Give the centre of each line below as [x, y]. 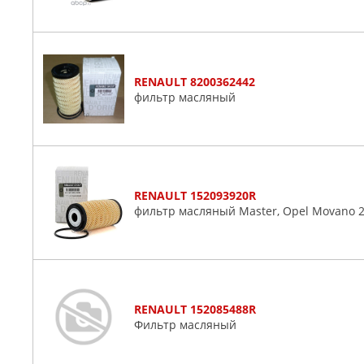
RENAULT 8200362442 [195, 81]
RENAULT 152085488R [195, 309]
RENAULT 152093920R [195, 195]
